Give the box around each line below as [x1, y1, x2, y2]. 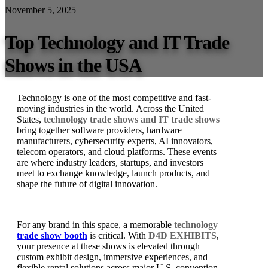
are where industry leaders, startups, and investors [17, 157, 203, 167]
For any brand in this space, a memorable [17, 219, 174, 230]
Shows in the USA [5, 54, 142, 77]
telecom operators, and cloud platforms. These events [17, 146, 217, 157]
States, [17, 114, 44, 124]
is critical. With [87, 230, 148, 240]
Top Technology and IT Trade [5, 32, 229, 54]
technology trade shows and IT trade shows [44, 114, 220, 124]
